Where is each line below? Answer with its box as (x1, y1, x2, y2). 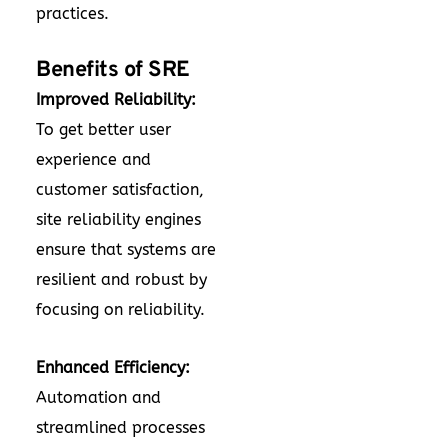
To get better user (36, 120, 171, 139)
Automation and (36, 388, 161, 407)
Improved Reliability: (36, 90, 196, 109)
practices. (36, 4, 114, 23)
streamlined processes (36, 418, 205, 437)
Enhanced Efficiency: (36, 358, 190, 377)
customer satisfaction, (36, 180, 204, 199)
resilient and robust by (36, 270, 207, 289)
